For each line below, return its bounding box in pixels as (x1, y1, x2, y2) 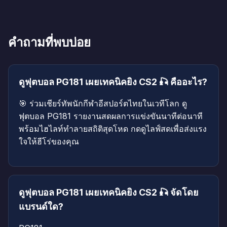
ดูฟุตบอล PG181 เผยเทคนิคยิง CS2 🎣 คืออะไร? (19, 77, 207, 88)
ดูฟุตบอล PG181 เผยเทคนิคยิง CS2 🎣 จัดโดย (19, 187, 199, 198)
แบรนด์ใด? (19, 201, 63, 212)
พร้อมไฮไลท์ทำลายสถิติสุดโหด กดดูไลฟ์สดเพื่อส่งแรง (19, 124, 207, 134)
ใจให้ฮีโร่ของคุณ (19, 136, 79, 147)
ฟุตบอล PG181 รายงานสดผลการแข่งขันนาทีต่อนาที (19, 111, 203, 122)
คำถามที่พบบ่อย (8, 35, 91, 50)
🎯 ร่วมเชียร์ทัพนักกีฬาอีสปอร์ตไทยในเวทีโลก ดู (19, 98, 187, 109)
